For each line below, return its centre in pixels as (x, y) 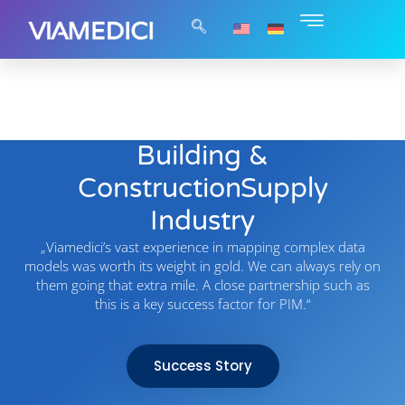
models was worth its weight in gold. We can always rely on (202, 265)
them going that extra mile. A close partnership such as (202, 284)
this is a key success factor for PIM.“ (202, 303)
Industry (202, 221)
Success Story (202, 365)
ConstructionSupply (202, 188)
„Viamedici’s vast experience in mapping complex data (202, 246)
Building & (202, 155)
